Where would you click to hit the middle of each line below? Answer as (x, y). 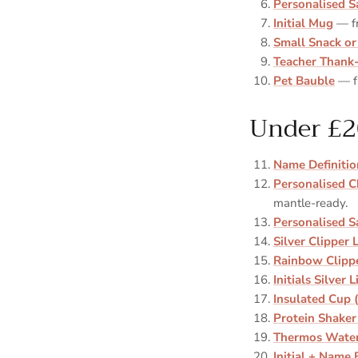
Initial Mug (303, 23)
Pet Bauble (304, 80)
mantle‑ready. (310, 203)
